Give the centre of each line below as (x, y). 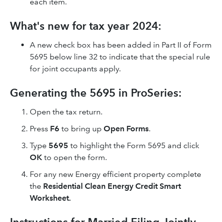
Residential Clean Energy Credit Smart (112, 186)
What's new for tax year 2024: (86, 26)
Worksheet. (50, 198)
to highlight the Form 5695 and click (134, 145)
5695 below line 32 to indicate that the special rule (120, 57)
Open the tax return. (66, 112)
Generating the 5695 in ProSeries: (96, 93)
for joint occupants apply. (75, 69)
